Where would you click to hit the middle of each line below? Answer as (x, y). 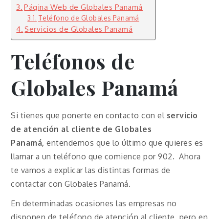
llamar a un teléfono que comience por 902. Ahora (106, 156)
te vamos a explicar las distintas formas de (91, 170)
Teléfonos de (73, 61)
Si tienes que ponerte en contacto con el (89, 115)
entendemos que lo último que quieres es (124, 142)
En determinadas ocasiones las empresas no (94, 204)
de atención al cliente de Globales (81, 129)
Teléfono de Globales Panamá (88, 18)
